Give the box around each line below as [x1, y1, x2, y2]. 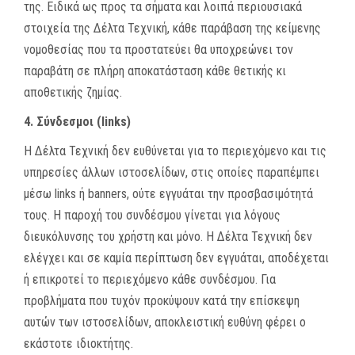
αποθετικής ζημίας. [24, 85, 122, 100]
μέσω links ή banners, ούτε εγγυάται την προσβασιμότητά [24, 186, 313, 201]
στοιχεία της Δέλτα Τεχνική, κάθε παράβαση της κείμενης [24, 21, 321, 36]
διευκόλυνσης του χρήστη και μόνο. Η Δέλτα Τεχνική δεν [24, 229, 312, 244]
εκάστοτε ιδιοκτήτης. [24, 336, 133, 351]
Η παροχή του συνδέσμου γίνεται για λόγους [50, 208, 281, 223]
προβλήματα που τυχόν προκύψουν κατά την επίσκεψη [24, 293, 300, 308]
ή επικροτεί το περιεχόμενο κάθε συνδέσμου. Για [24, 272, 276, 287]
